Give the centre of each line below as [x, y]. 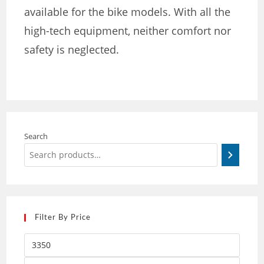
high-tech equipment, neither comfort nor [128, 30]
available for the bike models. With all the [128, 11]
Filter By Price [63, 217]
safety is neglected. [72, 49]
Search [36, 136]
